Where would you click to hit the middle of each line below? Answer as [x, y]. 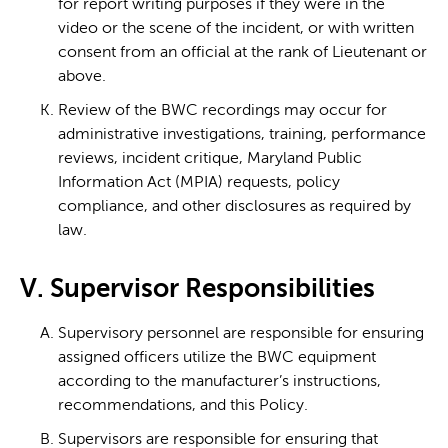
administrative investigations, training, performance [242, 135]
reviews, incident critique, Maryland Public [210, 159]
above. [82, 77]
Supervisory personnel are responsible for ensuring [241, 333]
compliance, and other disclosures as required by [234, 207]
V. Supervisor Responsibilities [197, 289]
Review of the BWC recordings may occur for [222, 111]
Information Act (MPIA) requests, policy [199, 183]
